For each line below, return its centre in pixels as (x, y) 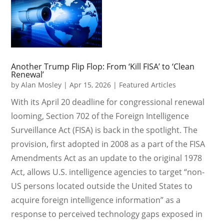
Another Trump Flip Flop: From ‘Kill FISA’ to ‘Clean (103, 66)
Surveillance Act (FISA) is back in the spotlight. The (104, 130)
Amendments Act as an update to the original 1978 (107, 158)
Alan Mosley (41, 84)
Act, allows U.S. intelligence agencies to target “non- (108, 172)
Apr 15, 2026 (90, 84)
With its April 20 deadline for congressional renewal (108, 102)
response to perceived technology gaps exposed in (107, 214)
